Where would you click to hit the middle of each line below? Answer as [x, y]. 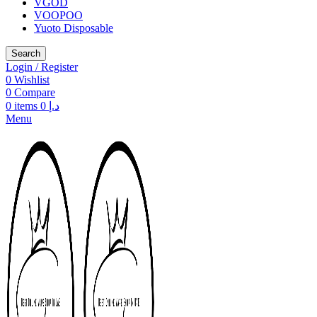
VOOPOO [58, 15]
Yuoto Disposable [74, 28]
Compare [35, 92]
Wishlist [32, 80]
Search [26, 53]
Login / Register [42, 67]
